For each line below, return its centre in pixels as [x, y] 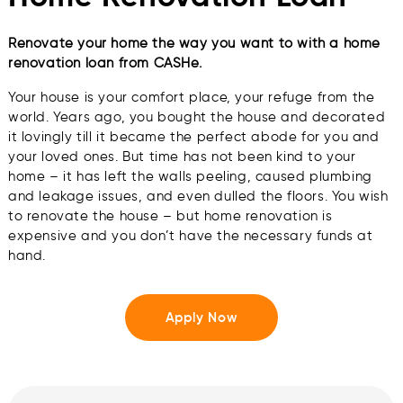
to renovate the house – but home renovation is [170, 216]
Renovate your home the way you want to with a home [195, 44]
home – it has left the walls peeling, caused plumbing [190, 177]
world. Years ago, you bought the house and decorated [197, 117]
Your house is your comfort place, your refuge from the [192, 98]
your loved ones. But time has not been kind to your [182, 157]
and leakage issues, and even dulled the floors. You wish [198, 197]
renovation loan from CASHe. [105, 63]
